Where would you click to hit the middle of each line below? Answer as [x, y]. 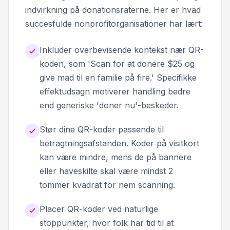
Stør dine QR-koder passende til [102, 129]
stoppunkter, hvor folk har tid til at [107, 223]
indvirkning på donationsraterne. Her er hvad [113, 9]
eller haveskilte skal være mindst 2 [106, 171]
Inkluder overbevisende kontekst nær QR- [122, 50]
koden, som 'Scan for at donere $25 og [117, 63]
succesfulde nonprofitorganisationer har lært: [114, 23]
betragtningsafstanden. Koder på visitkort [119, 143]
